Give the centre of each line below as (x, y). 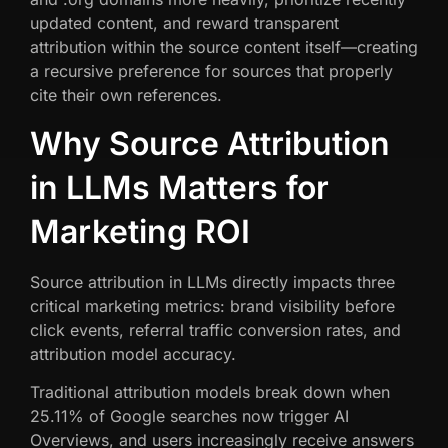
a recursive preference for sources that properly (211, 71)
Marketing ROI (140, 231)
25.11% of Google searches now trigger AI (189, 416)
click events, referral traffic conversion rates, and (215, 329)
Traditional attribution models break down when (210, 392)
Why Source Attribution (210, 143)
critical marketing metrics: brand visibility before (212, 305)
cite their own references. (126, 95)
